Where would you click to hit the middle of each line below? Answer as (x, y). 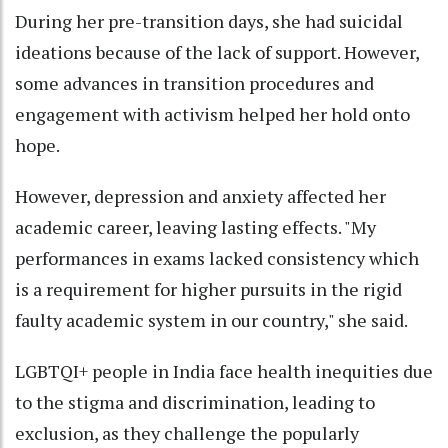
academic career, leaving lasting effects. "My (195, 227)
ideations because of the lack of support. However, (217, 52)
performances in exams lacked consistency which (217, 258)
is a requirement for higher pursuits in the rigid (208, 289)
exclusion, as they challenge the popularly (187, 433)
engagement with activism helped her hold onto (212, 114)
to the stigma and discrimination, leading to (195, 402)
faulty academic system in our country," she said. (211, 320)
